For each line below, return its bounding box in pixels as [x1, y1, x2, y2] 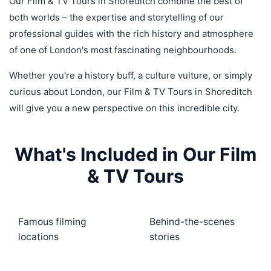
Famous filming [18, 216, 87, 227]
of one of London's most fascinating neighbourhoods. [9, 44, 237, 56]
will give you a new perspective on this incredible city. [9, 102, 240, 114]
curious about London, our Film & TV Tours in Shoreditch [9, 86, 252, 97]
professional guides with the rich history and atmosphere [9, 28, 253, 39]
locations [18, 231, 59, 243]
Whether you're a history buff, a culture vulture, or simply [9, 70, 252, 81]
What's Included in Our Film [15, 143, 256, 165]
